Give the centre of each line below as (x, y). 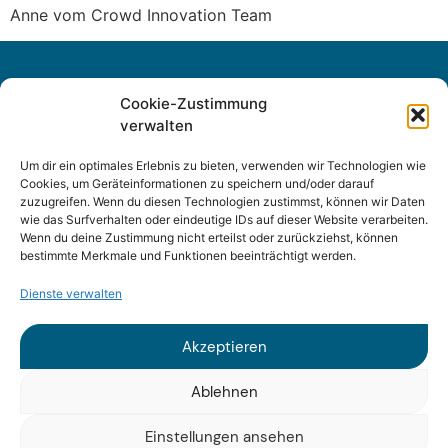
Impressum (224, 294)
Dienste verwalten (71, 293)
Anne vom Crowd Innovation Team (141, 14)
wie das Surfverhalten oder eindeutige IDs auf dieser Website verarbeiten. (224, 219)
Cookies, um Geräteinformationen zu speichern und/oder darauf (197, 183)
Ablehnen (224, 391)
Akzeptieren (224, 346)
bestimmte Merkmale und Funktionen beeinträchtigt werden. (188, 255)
